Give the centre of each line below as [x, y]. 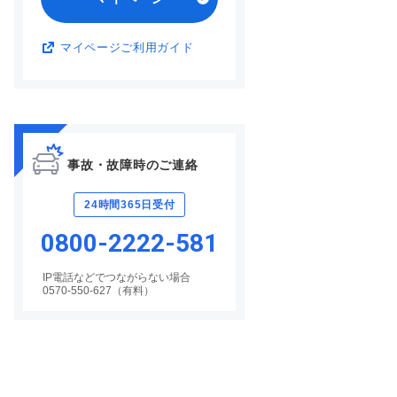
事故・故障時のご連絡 [133, 165]
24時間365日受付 [130, 205]
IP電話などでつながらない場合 [117, 278]
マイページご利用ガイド [127, 48]
